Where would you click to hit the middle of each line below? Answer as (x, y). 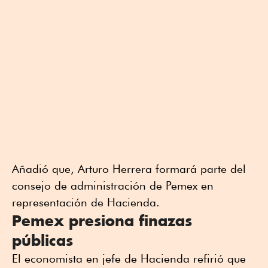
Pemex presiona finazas (102, 220)
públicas (42, 240)
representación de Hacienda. (86, 202)
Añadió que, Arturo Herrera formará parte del (129, 168)
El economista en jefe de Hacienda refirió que (129, 258)
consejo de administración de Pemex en (113, 185)
